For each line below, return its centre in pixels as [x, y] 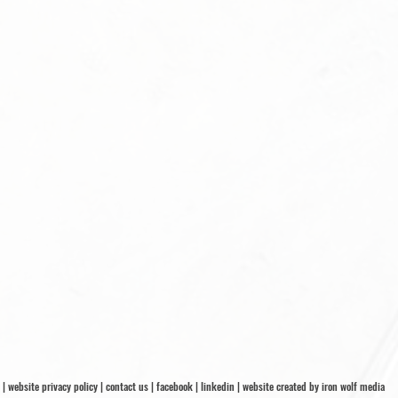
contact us [127, 386]
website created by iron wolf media [314, 386]
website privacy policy [53, 386]
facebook [175, 386]
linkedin [218, 386]
